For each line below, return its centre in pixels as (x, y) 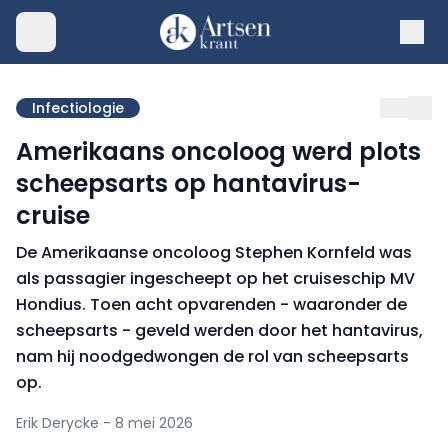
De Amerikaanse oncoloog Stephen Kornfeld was (214, 252)
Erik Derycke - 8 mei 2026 (104, 423)
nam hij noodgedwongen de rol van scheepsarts (212, 356)
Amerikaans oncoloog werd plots (218, 151)
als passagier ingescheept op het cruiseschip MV (215, 278)
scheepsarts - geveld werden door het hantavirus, (219, 330)
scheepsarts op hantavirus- (188, 183)
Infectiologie (78, 108)
